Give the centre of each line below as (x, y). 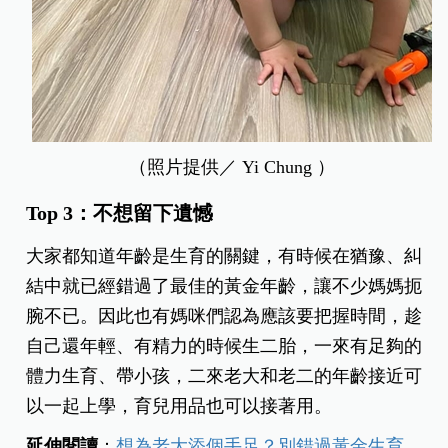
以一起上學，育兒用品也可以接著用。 (179, 406)
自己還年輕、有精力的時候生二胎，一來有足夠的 (224, 346)
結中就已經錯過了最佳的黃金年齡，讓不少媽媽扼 (224, 286)
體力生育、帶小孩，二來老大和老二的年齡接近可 (224, 376)
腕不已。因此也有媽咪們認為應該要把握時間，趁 (224, 316)
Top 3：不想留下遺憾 (120, 213)
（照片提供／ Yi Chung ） (231, 167)
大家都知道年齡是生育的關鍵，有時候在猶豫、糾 (224, 256)
